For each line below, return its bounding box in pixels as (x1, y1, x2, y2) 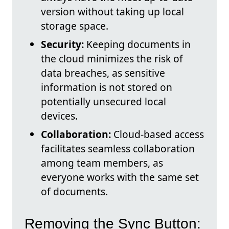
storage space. (41, 19, 108, 33)
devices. (41, 109, 78, 123)
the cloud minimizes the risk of (41, 52, 183, 66)
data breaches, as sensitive (41, 66, 165, 80)
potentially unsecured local (41, 95, 166, 109)
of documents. (41, 185, 108, 199)
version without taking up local (41, 5, 184, 19)
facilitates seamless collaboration (41, 142, 195, 156)
